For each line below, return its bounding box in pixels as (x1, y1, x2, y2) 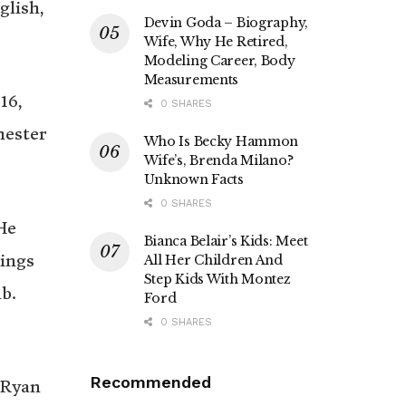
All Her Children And (143, 251, 283, 268)
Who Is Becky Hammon (143, 132, 299, 150)
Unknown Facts (143, 170, 244, 188)
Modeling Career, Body (143, 52, 295, 69)
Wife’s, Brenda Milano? (143, 151, 294, 169)
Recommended (89, 372, 211, 391)
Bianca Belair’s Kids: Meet (143, 232, 308, 249)
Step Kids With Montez (143, 270, 291, 287)
